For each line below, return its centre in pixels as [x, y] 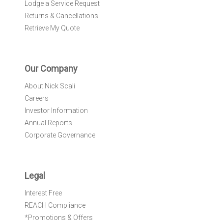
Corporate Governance [60, 135]
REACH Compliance [55, 205]
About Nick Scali [50, 86]
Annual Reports [48, 123]
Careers [37, 98]
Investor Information [56, 110]
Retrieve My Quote [52, 28]
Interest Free [43, 193]
